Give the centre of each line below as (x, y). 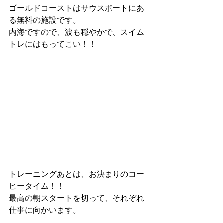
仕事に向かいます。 (45, 210)
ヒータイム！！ (37, 186)
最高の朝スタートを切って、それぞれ (77, 198)
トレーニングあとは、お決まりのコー (77, 174)
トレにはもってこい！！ (53, 44)
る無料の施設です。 (45, 20)
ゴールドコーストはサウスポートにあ (77, 8)
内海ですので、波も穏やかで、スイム (77, 32)
